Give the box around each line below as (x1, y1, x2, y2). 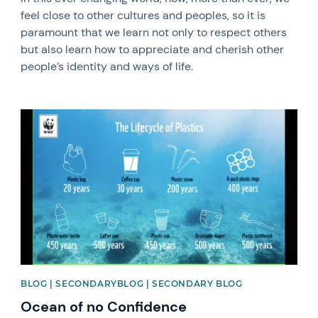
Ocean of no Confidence (21, 297, 187, 317)
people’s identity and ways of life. (21, 59, 194, 74)
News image (20, 108, 84, 123)
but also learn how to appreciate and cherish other (21, 42, 285, 57)
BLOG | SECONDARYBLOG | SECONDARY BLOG (21, 278, 243, 290)
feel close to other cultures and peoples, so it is (21, 8, 266, 23)
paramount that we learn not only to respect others (21, 25, 287, 40)
